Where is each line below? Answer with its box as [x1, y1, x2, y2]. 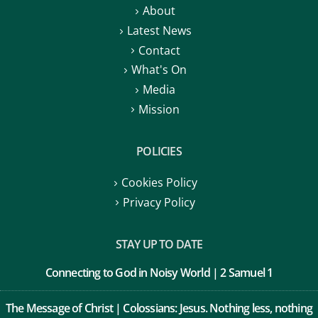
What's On [131, 42, 187, 58]
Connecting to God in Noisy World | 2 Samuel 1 [45, 245, 273, 261]
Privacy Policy [123, 174, 195, 190]
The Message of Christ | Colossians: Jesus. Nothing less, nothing [5, 280, 313, 297]
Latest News [126, 3, 192, 19]
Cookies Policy [121, 155, 197, 171]
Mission [138, 81, 180, 97]
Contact [138, 22, 180, 38]
